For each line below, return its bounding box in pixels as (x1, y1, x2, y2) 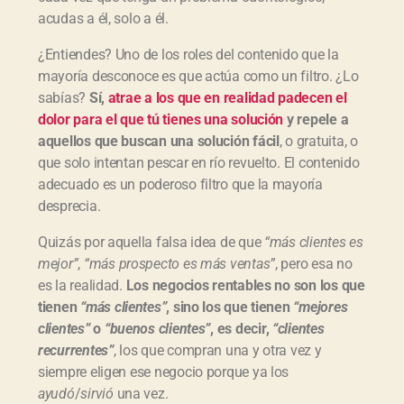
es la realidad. (38, 276, 126, 294)
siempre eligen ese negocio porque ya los (38, 363, 289, 381)
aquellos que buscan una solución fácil (38, 132, 280, 150)
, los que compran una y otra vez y (113, 341, 322, 359)
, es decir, (210, 319, 272, 337)
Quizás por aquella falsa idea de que (38, 233, 265, 251)
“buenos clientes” (104, 319, 211, 337)
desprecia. (38, 197, 101, 215)
